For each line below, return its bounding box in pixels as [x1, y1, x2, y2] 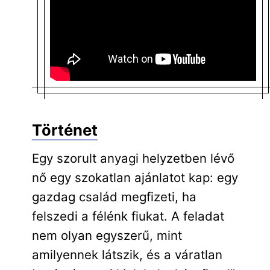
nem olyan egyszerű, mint [31, 227, 182, 243]
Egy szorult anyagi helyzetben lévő [31, 150, 234, 166]
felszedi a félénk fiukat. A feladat [31, 208, 224, 224]
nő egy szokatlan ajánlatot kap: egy [31, 169, 238, 185]
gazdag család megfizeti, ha [31, 189, 196, 204]
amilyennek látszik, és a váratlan [31, 246, 222, 262]
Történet [31, 121, 98, 140]
